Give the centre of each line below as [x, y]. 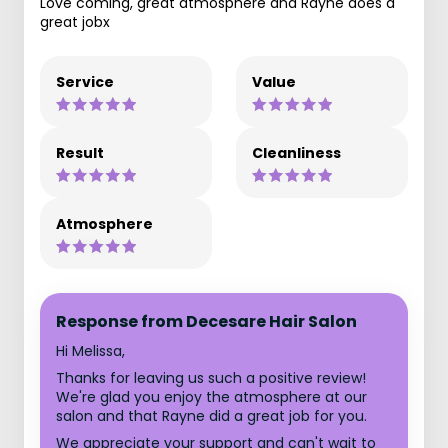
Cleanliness [296, 153]
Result [80, 153]
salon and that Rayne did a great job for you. [211, 416]
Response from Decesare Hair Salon [206, 321]
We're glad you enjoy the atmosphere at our [211, 397]
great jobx [75, 22]
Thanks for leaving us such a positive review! [211, 378]
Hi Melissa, [90, 351]
